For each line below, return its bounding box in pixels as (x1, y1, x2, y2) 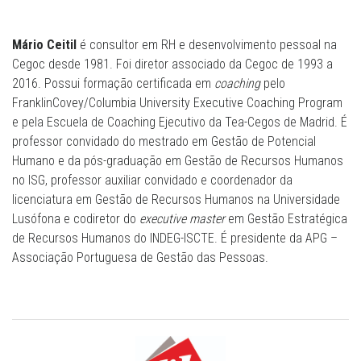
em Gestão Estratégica (225, 210, 347, 226)
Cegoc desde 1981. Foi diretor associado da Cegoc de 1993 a (12, 56, 333, 72)
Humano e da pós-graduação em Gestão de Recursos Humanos (12, 152, 343, 168)
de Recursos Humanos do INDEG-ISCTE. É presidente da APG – (12, 230, 338, 246)
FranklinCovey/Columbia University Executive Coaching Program (12, 94, 342, 110)
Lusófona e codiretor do (12, 210, 139, 226)
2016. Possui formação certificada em (12, 75, 214, 91)
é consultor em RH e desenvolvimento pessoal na (77, 36, 337, 52)
